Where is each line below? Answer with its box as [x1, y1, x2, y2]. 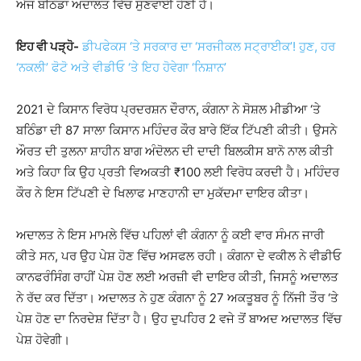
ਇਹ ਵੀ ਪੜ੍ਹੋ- [16, 39, 79, 55]
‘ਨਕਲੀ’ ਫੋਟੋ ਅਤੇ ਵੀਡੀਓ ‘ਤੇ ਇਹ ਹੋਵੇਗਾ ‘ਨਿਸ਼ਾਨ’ [16, 60, 226, 76]
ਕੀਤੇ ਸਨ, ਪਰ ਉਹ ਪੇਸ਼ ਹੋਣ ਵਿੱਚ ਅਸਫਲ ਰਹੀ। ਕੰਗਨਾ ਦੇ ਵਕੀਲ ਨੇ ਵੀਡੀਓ [16, 248, 342, 264]
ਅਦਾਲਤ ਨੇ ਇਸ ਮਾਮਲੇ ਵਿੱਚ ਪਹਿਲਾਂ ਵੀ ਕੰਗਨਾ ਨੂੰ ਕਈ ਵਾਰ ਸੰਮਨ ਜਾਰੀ [16, 227, 325, 243]
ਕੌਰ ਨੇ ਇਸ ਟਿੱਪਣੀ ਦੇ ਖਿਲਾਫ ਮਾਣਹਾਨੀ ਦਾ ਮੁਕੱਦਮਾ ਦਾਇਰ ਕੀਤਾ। [16, 185, 309, 201]
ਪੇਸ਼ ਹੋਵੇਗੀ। [16, 332, 70, 348]
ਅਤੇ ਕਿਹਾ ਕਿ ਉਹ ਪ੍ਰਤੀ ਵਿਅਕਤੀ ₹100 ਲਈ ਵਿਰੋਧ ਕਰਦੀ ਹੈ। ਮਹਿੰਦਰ [16, 164, 339, 180]
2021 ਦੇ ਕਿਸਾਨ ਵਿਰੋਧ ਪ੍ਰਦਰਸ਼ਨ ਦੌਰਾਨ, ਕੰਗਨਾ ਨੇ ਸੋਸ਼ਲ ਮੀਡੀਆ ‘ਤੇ [16, 102, 321, 118]
